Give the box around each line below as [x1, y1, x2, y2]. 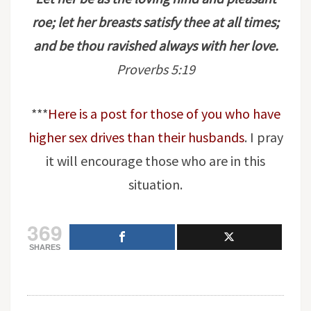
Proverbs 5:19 [116, 60, 195, 78]
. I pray [244, 128, 283, 146]
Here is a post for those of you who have [47, 105, 280, 122]
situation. [128, 176, 183, 193]
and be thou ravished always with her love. [33, 37, 278, 54]
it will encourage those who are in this [46, 152, 265, 169]
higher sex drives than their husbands [28, 128, 244, 146]
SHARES [29, 243, 60, 251]
